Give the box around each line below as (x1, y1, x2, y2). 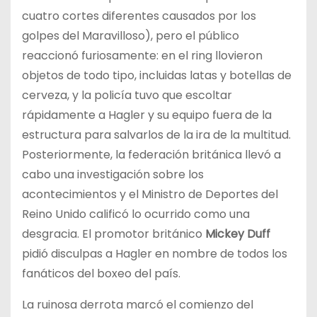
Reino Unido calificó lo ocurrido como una (22, 205, 250, 222)
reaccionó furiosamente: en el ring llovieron (22, 47, 263, 64)
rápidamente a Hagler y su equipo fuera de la (22, 106, 272, 123)
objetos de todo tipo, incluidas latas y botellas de (22, 67, 292, 83)
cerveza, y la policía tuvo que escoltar (22, 86, 232, 103)
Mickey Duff (205, 225, 270, 242)
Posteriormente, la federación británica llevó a (22, 146, 281, 163)
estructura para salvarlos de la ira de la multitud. (22, 126, 291, 143)
